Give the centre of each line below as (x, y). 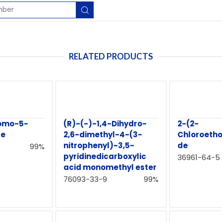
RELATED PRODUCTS (111, 56)
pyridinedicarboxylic (105, 156)
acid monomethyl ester (110, 167)
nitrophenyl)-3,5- (99, 145)
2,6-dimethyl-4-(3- (103, 135)
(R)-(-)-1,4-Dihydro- (105, 124)
